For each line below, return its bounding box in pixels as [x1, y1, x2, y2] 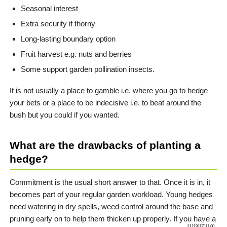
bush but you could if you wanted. [10, 110, 120, 120]
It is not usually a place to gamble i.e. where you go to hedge [10, 86, 208, 95]
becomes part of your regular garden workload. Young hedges [10, 190, 213, 199]
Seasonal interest [21, 4, 78, 13]
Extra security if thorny [21, 19, 95, 28]
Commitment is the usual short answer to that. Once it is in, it [10, 178, 210, 187]
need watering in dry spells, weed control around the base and [10, 202, 213, 211]
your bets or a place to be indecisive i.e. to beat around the [10, 98, 201, 107]
